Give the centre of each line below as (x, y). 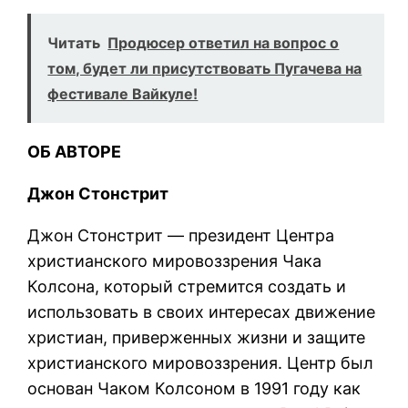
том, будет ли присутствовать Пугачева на (205, 68)
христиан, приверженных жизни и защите (197, 337)
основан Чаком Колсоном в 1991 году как (194, 388)
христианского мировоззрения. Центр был (201, 362)
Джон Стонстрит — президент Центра (181, 235)
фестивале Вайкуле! (123, 93)
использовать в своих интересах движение (202, 311)
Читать (74, 42)
